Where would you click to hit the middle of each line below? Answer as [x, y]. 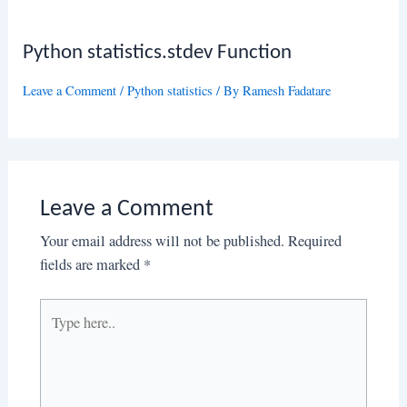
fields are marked [91, 265]
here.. [55, 334]
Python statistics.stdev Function [158, 53]
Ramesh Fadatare [287, 91]
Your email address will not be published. [162, 241]
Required [314, 241]
